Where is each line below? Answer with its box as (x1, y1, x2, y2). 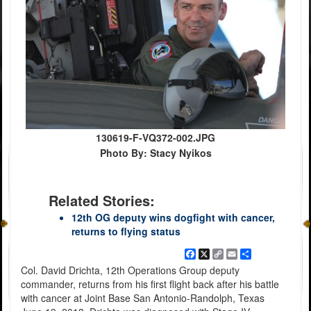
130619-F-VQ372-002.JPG (96, 131, 215, 145)
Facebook (195, 247, 239, 262)
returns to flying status (72, 224, 180, 239)
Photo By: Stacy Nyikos (99, 146, 212, 160)
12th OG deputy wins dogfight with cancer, (72, 210, 275, 225)
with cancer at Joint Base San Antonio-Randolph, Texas (20, 291, 264, 305)
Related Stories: (49, 190, 155, 211)
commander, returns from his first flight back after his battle (20, 277, 279, 292)
